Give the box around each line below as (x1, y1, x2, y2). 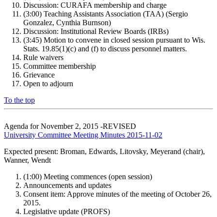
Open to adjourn (23, 79, 73, 88)
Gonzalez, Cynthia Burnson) (23, 18, 111, 27)
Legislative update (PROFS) (23, 207, 110, 216)
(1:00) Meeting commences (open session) (23, 172, 152, 181)
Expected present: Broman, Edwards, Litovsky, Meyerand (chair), (4, 147, 205, 155)
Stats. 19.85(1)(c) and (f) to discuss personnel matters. (23, 44, 187, 53)
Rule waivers (23, 53, 63, 62)
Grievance (23, 70, 55, 79)
